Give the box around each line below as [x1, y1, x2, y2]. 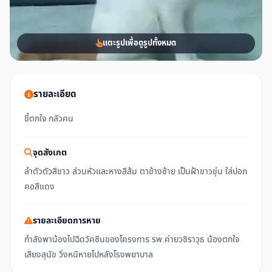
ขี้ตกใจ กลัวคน [24, 112, 73, 125]
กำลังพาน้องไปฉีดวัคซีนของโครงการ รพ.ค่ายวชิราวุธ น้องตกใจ [24, 233, 239, 246]
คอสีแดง [24, 180, 55, 193]
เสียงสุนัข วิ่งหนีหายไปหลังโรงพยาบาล [24, 248, 153, 261]
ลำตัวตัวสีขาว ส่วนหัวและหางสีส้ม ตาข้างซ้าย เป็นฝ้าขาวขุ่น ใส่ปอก [24, 165, 247, 178]
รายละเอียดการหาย [32, 214, 101, 227]
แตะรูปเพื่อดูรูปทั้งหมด [103, 37, 176, 49]
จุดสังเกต [32, 146, 67, 159]
